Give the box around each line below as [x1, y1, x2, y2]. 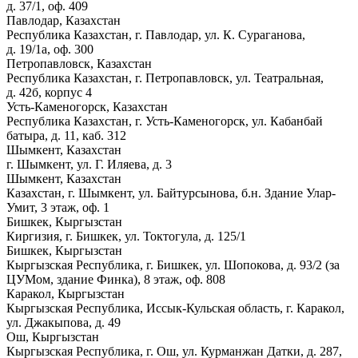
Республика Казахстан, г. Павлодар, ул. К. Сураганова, [6, 27, 305, 42]
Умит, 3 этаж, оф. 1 [6, 200, 109, 214]
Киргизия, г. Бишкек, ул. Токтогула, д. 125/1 [6, 229, 246, 243]
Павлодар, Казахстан [6, 13, 121, 27]
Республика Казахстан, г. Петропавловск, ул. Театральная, [6, 70, 324, 85]
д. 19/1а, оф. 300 [6, 42, 93, 56]
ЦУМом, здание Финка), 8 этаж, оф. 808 [6, 272, 225, 286]
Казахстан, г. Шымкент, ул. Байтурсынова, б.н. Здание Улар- [6, 185, 336, 200]
